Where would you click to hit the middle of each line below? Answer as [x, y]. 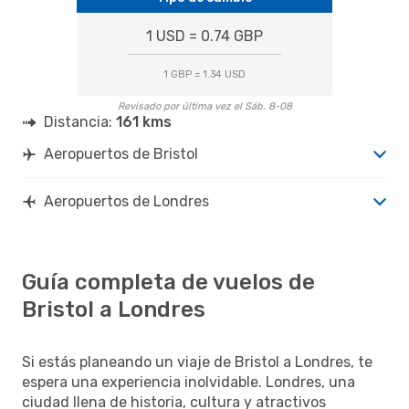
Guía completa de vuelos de [168, 282]
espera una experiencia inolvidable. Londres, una [189, 382]
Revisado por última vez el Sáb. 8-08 [204, 106]
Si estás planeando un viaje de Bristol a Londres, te [197, 362]
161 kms [144, 121]
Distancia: [80, 121]
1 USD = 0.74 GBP [204, 36]
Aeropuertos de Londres [126, 201]
